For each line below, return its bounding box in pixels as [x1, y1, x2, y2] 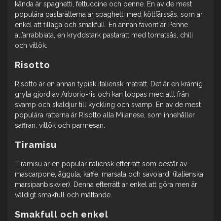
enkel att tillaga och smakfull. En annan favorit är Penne [15, 20, 188, 29]
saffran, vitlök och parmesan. [15, 121, 105, 129]
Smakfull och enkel [15, 209, 109, 220]
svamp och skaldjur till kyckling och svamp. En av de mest [15, 100, 201, 109]
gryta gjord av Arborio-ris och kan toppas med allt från [15, 90, 189, 98]
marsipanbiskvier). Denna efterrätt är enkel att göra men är [15, 180, 197, 188]
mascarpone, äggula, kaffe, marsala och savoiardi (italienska [15, 170, 203, 178]
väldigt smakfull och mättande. [15, 190, 112, 199]
